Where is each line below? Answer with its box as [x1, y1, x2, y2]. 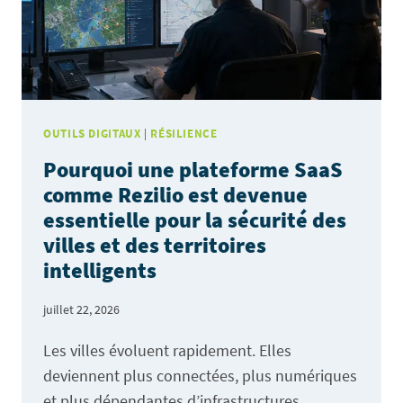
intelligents [43, 256, 157, 285]
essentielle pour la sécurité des [43, 206, 346, 235]
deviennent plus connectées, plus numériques [43, 364, 357, 386]
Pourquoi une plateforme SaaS [43, 156, 343, 184]
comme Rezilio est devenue [43, 181, 308, 210]
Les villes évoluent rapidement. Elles [43, 339, 291, 361]
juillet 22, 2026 [43, 300, 120, 318]
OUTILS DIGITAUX [43, 126, 141, 140]
